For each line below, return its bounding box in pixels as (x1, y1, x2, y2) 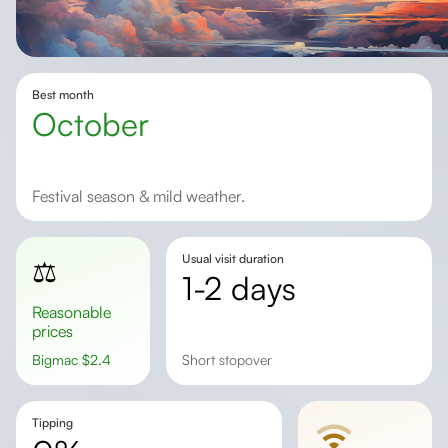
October (57, 104, 149, 144)
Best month (32, 87, 94, 102)
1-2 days (192, 268, 296, 308)
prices (32, 321, 73, 341)
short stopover (189, 351, 272, 368)
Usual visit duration (181, 251, 284, 266)
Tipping (32, 415, 73, 430)
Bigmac (41, 351, 82, 368)
